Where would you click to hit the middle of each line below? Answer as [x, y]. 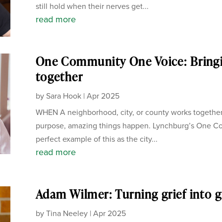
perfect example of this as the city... [96, 139]
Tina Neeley [67, 214]
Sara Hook [63, 96]
